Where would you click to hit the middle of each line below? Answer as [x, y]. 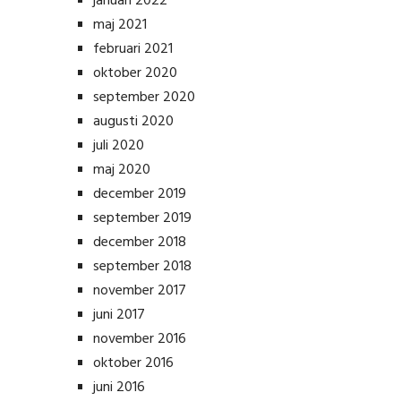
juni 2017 [119, 315]
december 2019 [140, 194]
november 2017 [140, 291]
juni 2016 [119, 388]
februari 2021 [133, 49]
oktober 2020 [135, 73]
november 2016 [140, 339]
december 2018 [140, 243]
